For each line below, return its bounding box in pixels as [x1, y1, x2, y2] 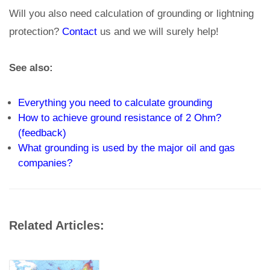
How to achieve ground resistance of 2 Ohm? [18, 112, 221, 124]
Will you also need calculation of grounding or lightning [9, 8, 254, 20]
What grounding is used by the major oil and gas [18, 142, 235, 154]
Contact [62, 26, 97, 38]
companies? [18, 157, 72, 169]
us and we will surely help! [97, 26, 219, 38]
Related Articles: [9, 219, 104, 233]
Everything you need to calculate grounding [18, 97, 212, 109]
